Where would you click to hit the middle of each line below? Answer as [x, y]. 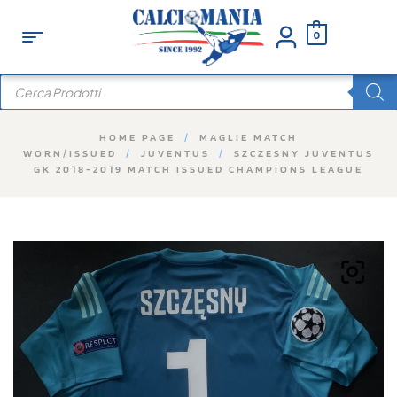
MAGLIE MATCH [249, 136]
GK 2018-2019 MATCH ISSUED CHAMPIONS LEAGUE [198, 168]
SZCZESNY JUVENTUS [304, 152]
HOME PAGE [137, 136]
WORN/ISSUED [70, 152]
